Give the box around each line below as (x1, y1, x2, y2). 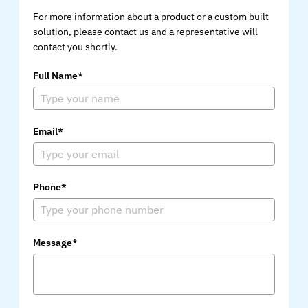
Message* (32, 236, 78, 249)
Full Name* (32, 69, 83, 82)
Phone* (32, 180, 67, 193)
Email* (32, 124, 63, 137)
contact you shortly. (32, 40, 118, 53)
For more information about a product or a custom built (32, 10, 269, 23)
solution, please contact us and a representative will (32, 25, 258, 38)
